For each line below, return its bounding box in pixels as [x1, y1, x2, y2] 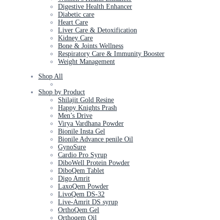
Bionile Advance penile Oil [58, 136, 133, 143]
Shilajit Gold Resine [58, 96, 114, 104]
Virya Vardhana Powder [58, 120, 124, 127]
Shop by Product [38, 88, 85, 96]
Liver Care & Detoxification [58, 27, 137, 34]
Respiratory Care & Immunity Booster [58, 50, 165, 57]
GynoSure [58, 143, 86, 151]
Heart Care [58, 19, 88, 26]
